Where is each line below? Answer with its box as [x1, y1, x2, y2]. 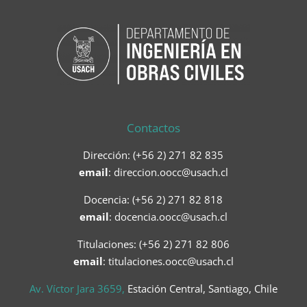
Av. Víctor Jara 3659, [29, 282, 127, 296]
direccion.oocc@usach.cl [113, 165, 228, 180]
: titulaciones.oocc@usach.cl [102, 254, 234, 269]
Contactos [126, 120, 180, 136]
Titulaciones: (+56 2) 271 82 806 [77, 237, 230, 251]
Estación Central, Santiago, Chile [127, 282, 278, 296]
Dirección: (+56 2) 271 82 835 [83, 148, 224, 162]
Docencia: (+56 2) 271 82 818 [84, 193, 223, 207]
